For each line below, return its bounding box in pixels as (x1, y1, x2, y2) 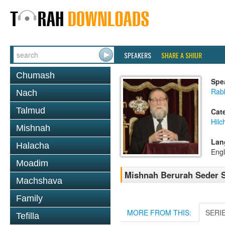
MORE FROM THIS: (127, 207, 191, 217)
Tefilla (16, 211, 39, 221)
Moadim (16, 158, 48, 168)
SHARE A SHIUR (161, 50, 202, 60)
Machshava (16, 176, 62, 186)
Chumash (16, 70, 55, 80)
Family (16, 193, 43, 203)
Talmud (16, 105, 45, 116)
